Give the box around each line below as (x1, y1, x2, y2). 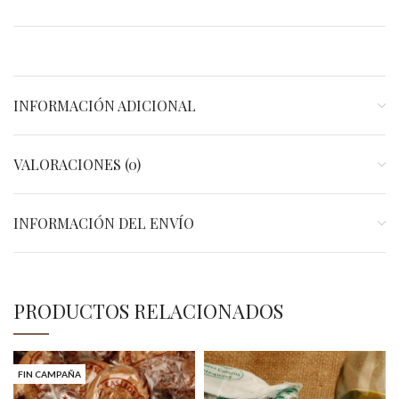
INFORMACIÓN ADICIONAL (13, 96, 196, 116)
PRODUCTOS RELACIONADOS (13, 297, 283, 325)
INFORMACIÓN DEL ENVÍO (13, 214, 194, 233)
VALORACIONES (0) (13, 155, 141, 175)
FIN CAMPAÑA (18, 369, 81, 380)
